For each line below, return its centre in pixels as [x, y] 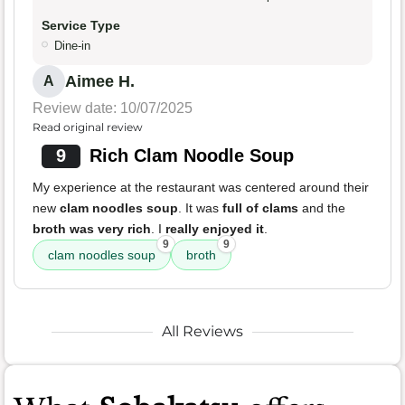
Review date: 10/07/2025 [113, 108]
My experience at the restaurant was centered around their [201, 188]
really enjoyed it [215, 229]
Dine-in [72, 46]
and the [322, 208]
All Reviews [202, 332]
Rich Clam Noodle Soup [191, 156]
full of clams [260, 208]
